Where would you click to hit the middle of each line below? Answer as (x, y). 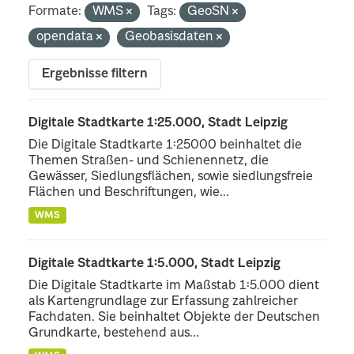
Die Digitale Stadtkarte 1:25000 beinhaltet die (166, 145)
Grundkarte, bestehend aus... (114, 333)
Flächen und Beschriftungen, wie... (129, 192)
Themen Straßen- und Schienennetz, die (149, 161)
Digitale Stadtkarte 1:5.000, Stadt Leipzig (155, 264)
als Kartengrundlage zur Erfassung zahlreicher (164, 301)
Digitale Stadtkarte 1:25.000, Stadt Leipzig (158, 123)
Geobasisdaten (171, 37)
